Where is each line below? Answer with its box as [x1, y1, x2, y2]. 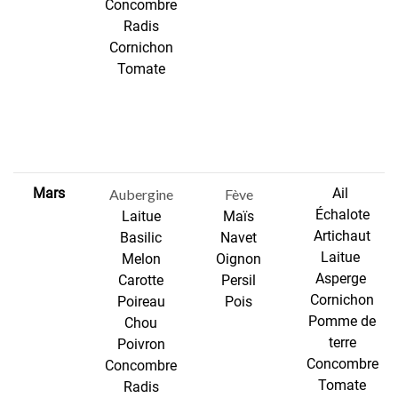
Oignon [216, 251, 261, 268]
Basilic [120, 229, 162, 247]
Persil [221, 272, 256, 290]
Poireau [116, 293, 165, 311]
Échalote [314, 206, 370, 224]
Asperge [314, 270, 370, 288]
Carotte [118, 272, 163, 290]
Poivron [116, 336, 165, 354]
